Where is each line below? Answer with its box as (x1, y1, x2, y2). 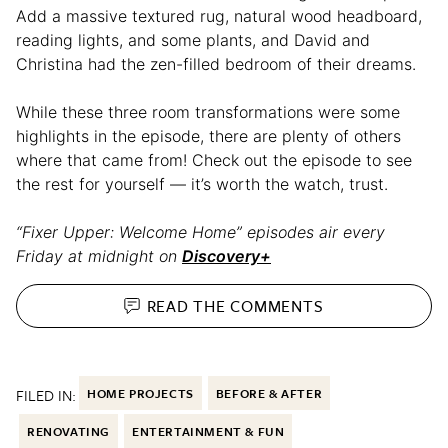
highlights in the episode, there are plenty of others (16, 126, 401, 147)
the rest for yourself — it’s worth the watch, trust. (16, 174, 388, 195)
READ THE (146, 293, 231, 318)
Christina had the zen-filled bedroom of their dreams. (16, 54, 416, 75)
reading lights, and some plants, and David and (16, 30, 370, 51)
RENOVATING (27, 422, 110, 441)
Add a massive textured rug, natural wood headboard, (16, 6, 422, 27)
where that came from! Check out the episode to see (16, 150, 412, 171)
